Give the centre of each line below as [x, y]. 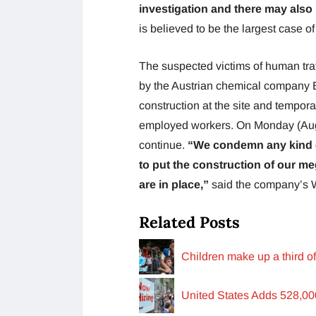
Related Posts [189, 222]
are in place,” [174, 184]
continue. [163, 145]
